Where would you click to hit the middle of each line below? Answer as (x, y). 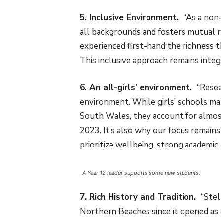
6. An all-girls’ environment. (138, 88)
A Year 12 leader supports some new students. (141, 173)
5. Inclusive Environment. (132, 18)
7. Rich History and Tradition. (140, 197)
